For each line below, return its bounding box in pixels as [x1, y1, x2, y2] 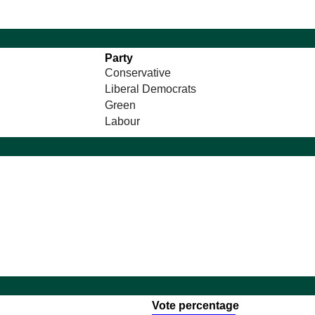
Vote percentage [152, 300, 240, 312]
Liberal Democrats [105, 83, 197, 96]
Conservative [105, 67, 172, 79]
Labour [105, 115, 141, 128]
